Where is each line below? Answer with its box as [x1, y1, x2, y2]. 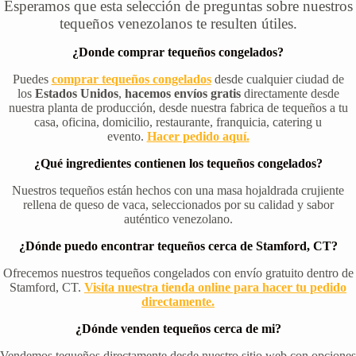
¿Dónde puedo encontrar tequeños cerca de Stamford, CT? [18, 239, 338, 253]
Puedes [12, 72, 52, 87]
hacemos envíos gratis [124, 87, 241, 101]
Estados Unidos [34, 87, 118, 101]
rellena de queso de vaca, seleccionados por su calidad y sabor [22, 198, 334, 212]
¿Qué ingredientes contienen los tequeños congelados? [33, 157, 323, 171]
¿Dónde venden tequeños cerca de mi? [75, 322, 281, 336]
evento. [106, 130, 147, 144]
